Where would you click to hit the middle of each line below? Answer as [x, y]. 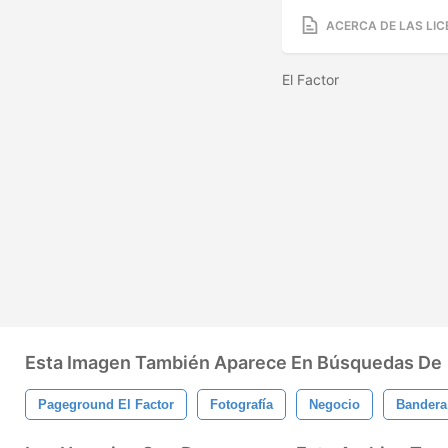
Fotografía [241, 404]
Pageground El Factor [106, 404]
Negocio [334, 404]
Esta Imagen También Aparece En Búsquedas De [233, 362]
